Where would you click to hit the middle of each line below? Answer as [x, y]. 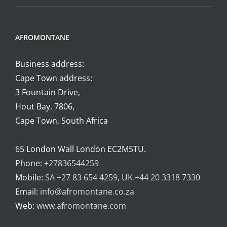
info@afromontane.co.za [87, 192]
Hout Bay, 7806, [45, 107]
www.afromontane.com [81, 206]
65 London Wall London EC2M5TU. [81, 149]
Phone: [30, 163]
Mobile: [30, 178]
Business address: [50, 64]
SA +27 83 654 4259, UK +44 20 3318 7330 [123, 178]
